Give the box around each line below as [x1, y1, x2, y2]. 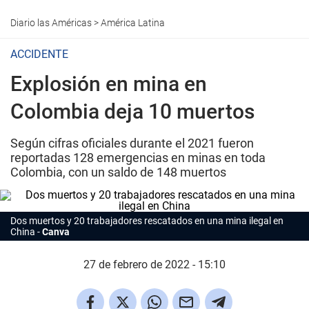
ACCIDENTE [10, 48, 68, 61]
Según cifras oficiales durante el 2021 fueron [10, 136, 254, 150]
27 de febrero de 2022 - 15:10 [83, 258, 226, 271]
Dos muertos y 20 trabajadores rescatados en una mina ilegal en [10, 215, 283, 226]
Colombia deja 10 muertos [10, 99, 255, 123]
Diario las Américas [10, 17, 92, 28]
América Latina [101, 17, 165, 28]
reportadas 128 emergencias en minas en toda [10, 150, 266, 165]
